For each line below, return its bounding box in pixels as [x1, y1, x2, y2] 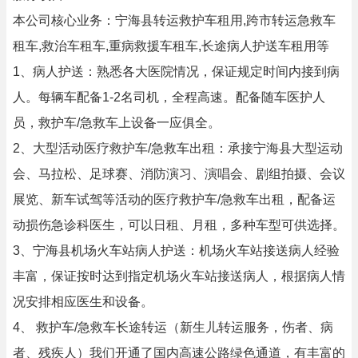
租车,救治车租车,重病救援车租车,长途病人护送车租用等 [13, 39, 329, 53]
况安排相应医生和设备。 [13, 295, 153, 308]
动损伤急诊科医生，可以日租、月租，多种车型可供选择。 [13, 218, 345, 232]
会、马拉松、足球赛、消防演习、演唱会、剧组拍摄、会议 [13, 167, 345, 181]
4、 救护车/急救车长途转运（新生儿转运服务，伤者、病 [13, 320, 333, 334]
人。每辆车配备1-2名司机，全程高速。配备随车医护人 [13, 90, 325, 104]
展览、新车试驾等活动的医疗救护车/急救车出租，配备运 [13, 193, 336, 206]
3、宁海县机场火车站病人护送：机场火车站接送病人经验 [13, 244, 340, 257]
